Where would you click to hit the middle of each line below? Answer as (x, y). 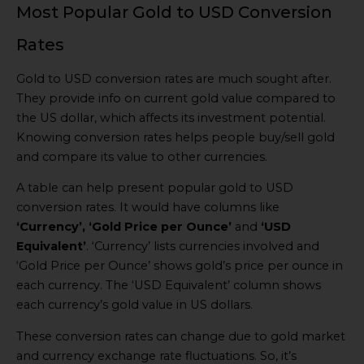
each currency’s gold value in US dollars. (134, 305)
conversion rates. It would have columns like (148, 208)
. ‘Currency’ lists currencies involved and (203, 247)
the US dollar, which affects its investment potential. (171, 117)
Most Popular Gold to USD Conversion (174, 12)
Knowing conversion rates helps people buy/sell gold (175, 137)
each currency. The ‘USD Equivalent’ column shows (169, 286)
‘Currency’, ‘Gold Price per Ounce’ (124, 227)
